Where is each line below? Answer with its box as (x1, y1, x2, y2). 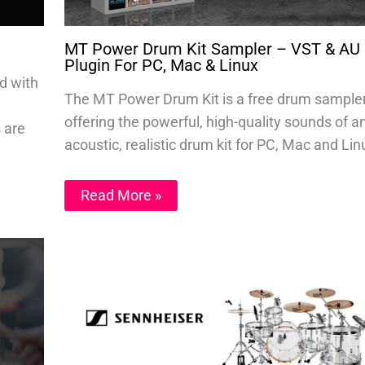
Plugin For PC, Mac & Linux (64, 55, 258, 76)
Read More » (80, 187, 161, 204)
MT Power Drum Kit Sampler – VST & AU (64, 39, 360, 59)
